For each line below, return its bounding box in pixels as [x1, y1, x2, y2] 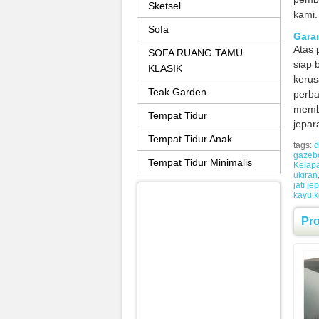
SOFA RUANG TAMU [148, 47, 243, 58]
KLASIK [148, 63, 182, 74]
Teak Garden [148, 86, 206, 98]
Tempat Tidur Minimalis [148, 157, 252, 168]
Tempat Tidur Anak [148, 133, 232, 145]
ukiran [293, 169, 318, 180]
